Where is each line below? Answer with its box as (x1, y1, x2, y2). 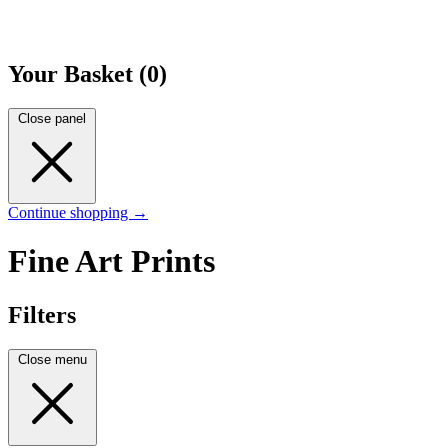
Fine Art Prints (8, 243, 215, 280)
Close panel (18, 110, 86, 126)
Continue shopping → (8, 203, 148, 221)
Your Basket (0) (8, 60, 167, 87)
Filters (8, 301, 76, 328)
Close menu (18, 351, 87, 367)
